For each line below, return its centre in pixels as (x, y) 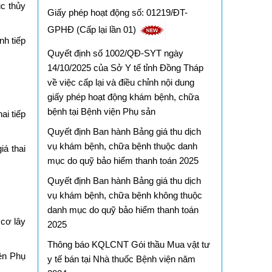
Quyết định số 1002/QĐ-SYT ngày (115, 53)
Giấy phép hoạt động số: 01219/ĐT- (117, 12)
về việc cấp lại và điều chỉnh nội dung (121, 82)
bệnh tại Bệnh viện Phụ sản (101, 111)
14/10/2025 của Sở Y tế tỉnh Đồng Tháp (125, 67)
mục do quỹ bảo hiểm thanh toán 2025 (123, 161)
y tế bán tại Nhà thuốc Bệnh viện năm (121, 259)
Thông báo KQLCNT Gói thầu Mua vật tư (128, 245)
